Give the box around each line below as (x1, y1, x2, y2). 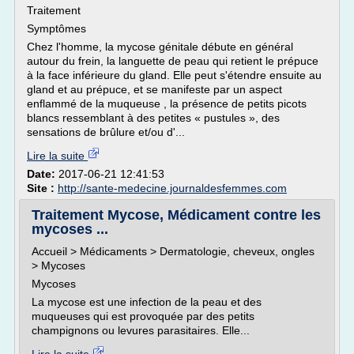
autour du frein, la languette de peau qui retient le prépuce (27, 55, 318, 67)
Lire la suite (27, 149, 88, 162)
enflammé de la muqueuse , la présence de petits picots (27, 97, 307, 110)
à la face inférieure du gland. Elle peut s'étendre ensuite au (27, 69, 322, 81)
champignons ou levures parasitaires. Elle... (32, 324, 250, 337)
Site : (27, 182, 58, 194)
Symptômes (27, 22, 86, 35)
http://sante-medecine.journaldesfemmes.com (58, 182, 287, 194)
